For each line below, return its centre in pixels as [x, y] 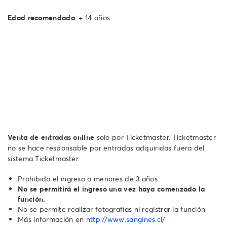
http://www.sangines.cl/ [126, 219]
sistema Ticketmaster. [44, 158]
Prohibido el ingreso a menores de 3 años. [89, 178]
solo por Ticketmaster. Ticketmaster [155, 137]
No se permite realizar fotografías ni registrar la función [112, 209]
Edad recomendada [41, 17]
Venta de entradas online [51, 137]
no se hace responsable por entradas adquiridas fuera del [106, 147]
